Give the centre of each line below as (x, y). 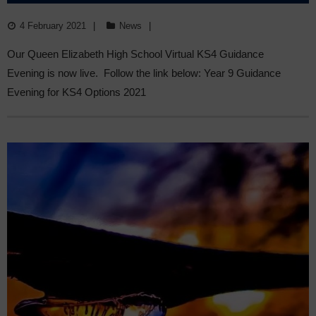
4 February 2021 (53, 25)
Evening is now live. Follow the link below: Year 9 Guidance (144, 73)
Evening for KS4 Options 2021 (77, 92)
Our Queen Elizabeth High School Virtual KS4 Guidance (135, 54)
